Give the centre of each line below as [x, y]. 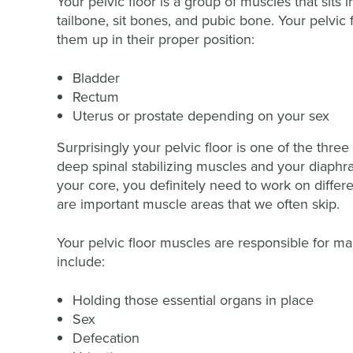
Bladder [96, 78]
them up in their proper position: [156, 39]
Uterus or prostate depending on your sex [201, 115]
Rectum [96, 97]
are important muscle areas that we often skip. [198, 204]
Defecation [106, 338]
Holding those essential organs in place [193, 300]
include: [81, 261]
